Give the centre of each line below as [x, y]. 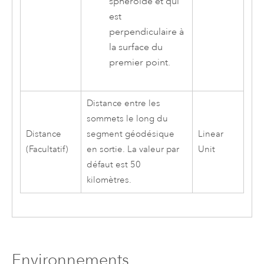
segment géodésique [130, 134]
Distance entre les [123, 104]
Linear [210, 134]
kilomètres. [109, 180]
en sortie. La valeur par [133, 150]
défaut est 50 [113, 165]
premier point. [140, 63]
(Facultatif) [47, 150]
